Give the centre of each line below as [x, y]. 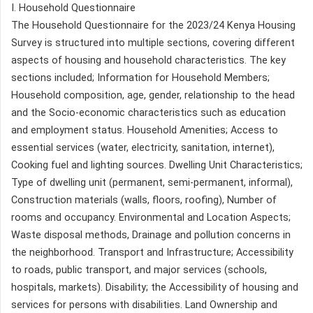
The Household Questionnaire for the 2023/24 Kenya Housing [153, 25]
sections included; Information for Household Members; [140, 78]
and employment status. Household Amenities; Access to [145, 130]
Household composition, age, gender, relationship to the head [153, 95]
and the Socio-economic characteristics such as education [148, 112]
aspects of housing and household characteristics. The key [148, 60]
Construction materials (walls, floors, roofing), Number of [144, 200]
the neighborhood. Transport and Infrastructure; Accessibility [152, 252]
